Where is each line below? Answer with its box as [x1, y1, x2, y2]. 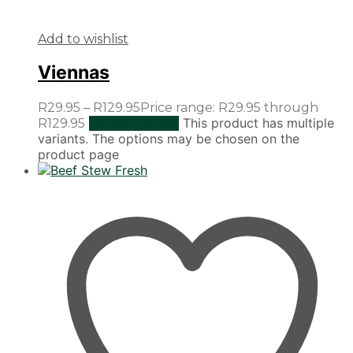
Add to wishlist [38, 32, 128, 47]
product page [38, 146, 119, 162]
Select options [89, 115, 179, 131]
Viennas [38, 61, 110, 84]
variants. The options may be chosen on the [38, 130, 299, 147]
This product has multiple [183, 114, 334, 131]
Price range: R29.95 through [140, 99, 318, 115]
